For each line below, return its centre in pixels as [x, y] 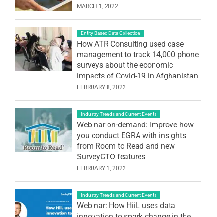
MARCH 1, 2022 [97, 6]
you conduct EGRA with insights [131, 135]
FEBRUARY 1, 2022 [101, 168]
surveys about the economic [125, 65]
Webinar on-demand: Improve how [135, 124]
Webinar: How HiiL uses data [126, 205]
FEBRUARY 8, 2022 [101, 87]
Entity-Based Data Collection [110, 33]
